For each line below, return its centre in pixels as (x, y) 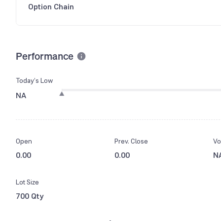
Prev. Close (131, 141)
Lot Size (27, 182)
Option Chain (51, 6)
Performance (45, 56)
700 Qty (30, 196)
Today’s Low (34, 80)
